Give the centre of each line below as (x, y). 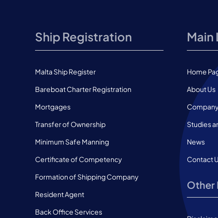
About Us (201, 89)
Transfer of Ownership (70, 124)
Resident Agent (59, 194)
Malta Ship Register (65, 71)
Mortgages (53, 106)
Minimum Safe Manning (72, 141)
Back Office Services (68, 211)
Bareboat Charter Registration (83, 89)
